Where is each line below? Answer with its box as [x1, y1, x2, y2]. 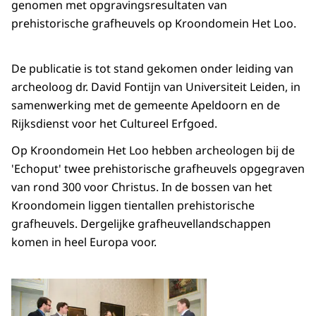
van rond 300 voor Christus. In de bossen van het [11, 179, 272, 195]
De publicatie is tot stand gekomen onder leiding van [11, 61, 293, 77]
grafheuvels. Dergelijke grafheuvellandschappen [11, 216, 271, 232]
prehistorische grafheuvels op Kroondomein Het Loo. [11, 16, 296, 32]
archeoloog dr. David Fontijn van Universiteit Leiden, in [11, 79, 300, 95]
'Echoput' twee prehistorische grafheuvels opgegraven [11, 161, 305, 177]
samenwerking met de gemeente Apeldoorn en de [11, 97, 280, 114]
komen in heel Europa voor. [11, 234, 157, 250]
